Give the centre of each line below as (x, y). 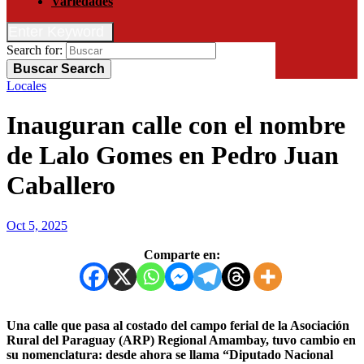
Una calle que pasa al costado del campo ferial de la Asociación (11, 325)
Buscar (37, 69)
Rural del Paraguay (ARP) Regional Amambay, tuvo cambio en (181, 340)
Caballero (61, 186)
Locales (26, 86)
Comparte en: (182, 254)
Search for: (35, 50)
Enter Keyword (56, 32)
